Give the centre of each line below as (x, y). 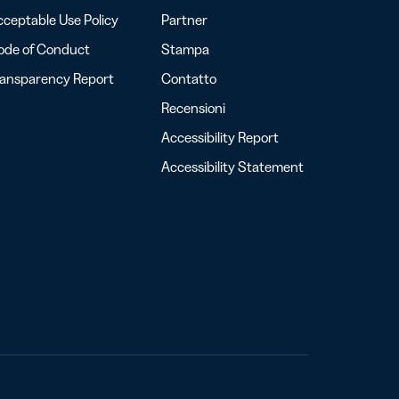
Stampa (185, 49)
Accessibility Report (220, 137)
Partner (184, 20)
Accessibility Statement (232, 167)
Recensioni (193, 108)
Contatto (189, 78)
